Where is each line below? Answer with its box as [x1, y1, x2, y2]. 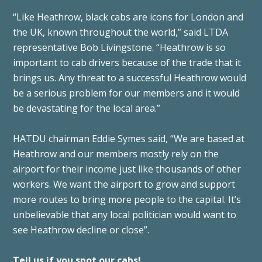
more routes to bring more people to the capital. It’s [13, 192, 242, 206]
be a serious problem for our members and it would [13, 86, 240, 99]
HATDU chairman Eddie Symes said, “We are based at [13, 132, 245, 145]
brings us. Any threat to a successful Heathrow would [13, 71, 247, 84]
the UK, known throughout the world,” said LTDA [13, 25, 229, 39]
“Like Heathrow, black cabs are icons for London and [13, 10, 244, 23]
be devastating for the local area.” [13, 101, 161, 115]
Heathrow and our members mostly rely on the [13, 147, 219, 160]
